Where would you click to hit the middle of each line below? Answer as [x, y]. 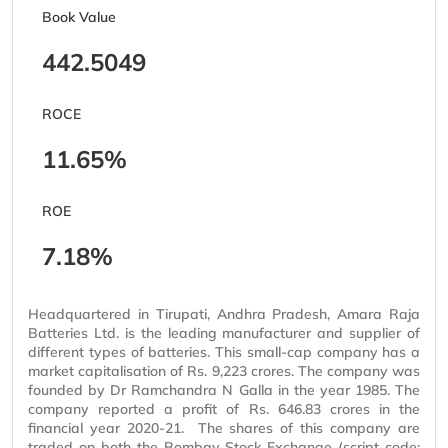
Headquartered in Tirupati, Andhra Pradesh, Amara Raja [224, 314]
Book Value [79, 17]
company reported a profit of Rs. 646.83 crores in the [224, 409]
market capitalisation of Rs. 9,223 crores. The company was [224, 371]
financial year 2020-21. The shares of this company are [224, 428]
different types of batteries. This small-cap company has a [224, 352]
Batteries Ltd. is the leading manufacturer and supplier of [224, 333]
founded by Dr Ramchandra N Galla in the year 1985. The [224, 390]
